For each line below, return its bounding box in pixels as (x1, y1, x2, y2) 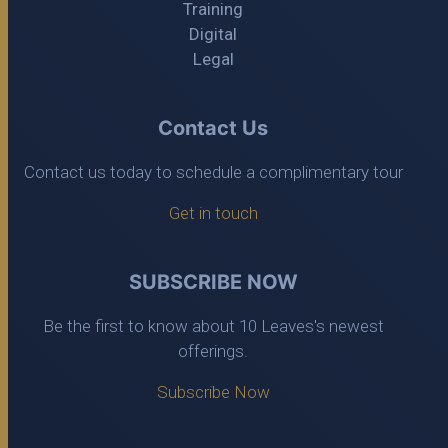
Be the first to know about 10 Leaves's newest (42, 316, 384, 337)
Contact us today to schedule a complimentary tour (23, 162, 403, 183)
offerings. (178, 341, 248, 362)
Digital (189, 24, 237, 45)
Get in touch (168, 203, 258, 224)
